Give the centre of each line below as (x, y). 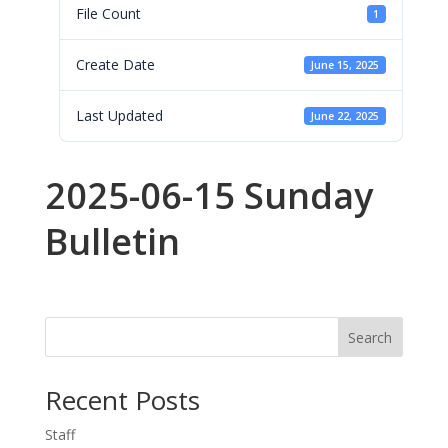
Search (370, 337)
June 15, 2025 (345, 65)
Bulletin (112, 241)
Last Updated (119, 115)
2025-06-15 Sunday (208, 195)
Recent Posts (122, 400)
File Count (108, 13)
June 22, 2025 (345, 116)
